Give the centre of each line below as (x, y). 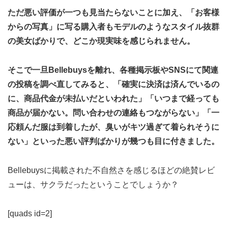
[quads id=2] (30, 213)
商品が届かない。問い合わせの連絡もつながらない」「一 (113, 112)
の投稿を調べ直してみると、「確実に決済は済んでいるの (113, 84)
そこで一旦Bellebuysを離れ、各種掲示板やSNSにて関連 (113, 70)
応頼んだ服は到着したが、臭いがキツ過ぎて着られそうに (113, 127)
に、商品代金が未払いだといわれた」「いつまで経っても (113, 98)
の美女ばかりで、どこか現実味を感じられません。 (101, 41)
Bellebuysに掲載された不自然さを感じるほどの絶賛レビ (111, 170)
